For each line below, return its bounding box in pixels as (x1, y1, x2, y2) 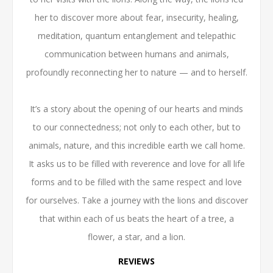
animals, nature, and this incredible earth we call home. (28, 140, 245, 151)
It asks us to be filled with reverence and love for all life (28, 158, 245, 169)
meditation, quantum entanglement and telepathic (37, 30, 236, 41)
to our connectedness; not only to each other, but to (32, 121, 241, 133)
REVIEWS (118, 255, 155, 267)
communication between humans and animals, (44, 48, 229, 60)
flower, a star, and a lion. (88, 231, 185, 243)
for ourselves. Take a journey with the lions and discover (25, 194, 248, 206)
